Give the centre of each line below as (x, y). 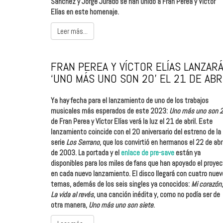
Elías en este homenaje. (85, 12)
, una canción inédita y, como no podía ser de (157, 194)
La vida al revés (72, 194)
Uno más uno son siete (121, 205)
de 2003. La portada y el (86, 152)
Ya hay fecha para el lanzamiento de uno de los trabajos (130, 100)
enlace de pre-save (148, 152)
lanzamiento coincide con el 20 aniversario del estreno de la (136, 131)
